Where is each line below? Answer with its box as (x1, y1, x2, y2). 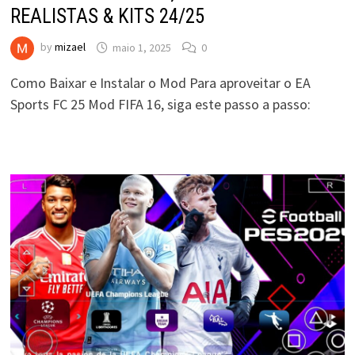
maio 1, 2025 (112, 40, 171, 55)
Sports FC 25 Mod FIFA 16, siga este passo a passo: (10, 95, 311, 114)
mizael (54, 40, 86, 55)
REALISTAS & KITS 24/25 (10, 5, 204, 29)
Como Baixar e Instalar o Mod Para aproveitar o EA (10, 74, 311, 93)
